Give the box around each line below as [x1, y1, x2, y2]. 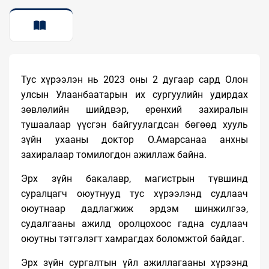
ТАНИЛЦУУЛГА [10, 55, 71, 64]
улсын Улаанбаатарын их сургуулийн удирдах [21, 89, 248, 100]
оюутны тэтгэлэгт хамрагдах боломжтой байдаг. [21, 233, 244, 244]
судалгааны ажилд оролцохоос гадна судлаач [21, 218, 248, 229]
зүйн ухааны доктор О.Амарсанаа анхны [21, 134, 248, 145]
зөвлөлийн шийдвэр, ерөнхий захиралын [21, 104, 248, 115]
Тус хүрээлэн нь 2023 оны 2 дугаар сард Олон [21, 74, 248, 85]
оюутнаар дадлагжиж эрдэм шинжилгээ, [21, 203, 248, 214]
